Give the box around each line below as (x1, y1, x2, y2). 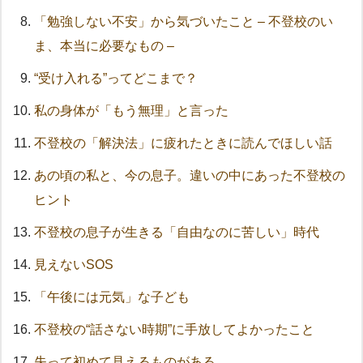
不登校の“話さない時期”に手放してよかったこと (34, 322, 314, 337)
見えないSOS (34, 258, 113, 272)
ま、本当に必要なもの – (34, 39, 174, 53)
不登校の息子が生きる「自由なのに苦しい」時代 (34, 225, 319, 240)
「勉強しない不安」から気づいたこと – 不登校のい (34, 15, 333, 29)
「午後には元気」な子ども (34, 290, 190, 305)
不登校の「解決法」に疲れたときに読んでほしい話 (34, 136, 332, 151)
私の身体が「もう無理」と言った (34, 104, 228, 118)
